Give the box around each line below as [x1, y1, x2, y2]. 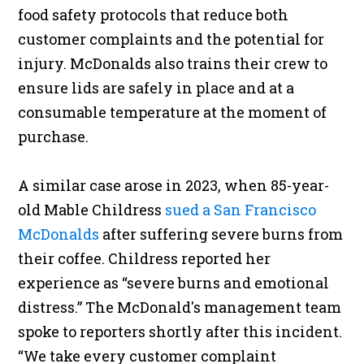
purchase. [18, 127, 89, 147]
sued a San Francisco [165, 200, 317, 220]
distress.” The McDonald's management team [18, 297, 342, 318]
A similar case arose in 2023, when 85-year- [18, 175, 330, 196]
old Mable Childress [18, 200, 166, 220]
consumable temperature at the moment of [18, 102, 327, 123]
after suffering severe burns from [99, 224, 344, 245]
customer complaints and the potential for [18, 29, 325, 50]
